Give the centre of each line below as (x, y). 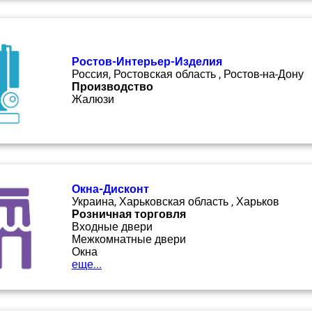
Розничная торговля (129, 214)
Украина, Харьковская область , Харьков (175, 202)
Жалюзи (93, 99)
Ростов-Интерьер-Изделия (147, 62)
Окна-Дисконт (110, 189)
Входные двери (112, 227)
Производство (112, 87)
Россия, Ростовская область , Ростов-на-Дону (188, 74)
